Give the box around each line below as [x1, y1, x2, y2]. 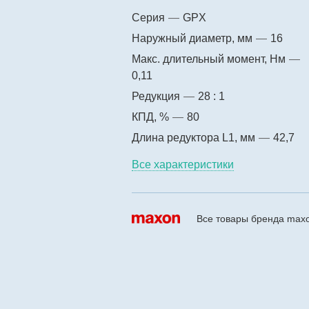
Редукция [132, 90, 183, 102]
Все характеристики [132, 159, 234, 170]
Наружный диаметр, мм [132, 32, 255, 44]
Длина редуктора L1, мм [132, 132, 258, 143]
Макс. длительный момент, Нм [132, 53, 288, 65]
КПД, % [132, 111, 172, 123]
